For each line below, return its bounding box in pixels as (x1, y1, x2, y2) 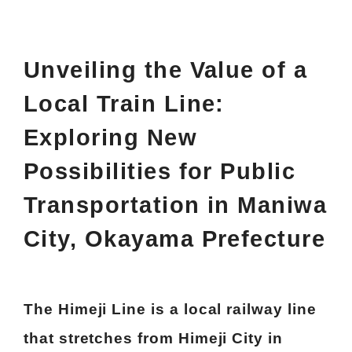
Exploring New (24, 124, 198, 150)
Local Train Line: (24, 90, 225, 116)
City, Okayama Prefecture (24, 225, 326, 251)
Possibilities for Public (24, 158, 296, 184)
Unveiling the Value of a (24, 57, 308, 82)
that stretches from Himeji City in (24, 330, 283, 346)
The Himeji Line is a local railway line (24, 301, 317, 317)
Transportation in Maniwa (24, 192, 328, 218)
